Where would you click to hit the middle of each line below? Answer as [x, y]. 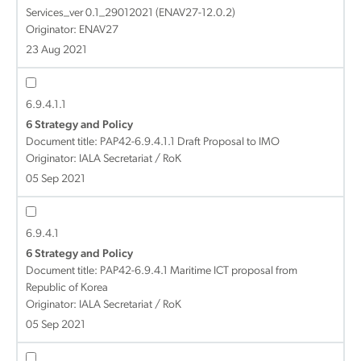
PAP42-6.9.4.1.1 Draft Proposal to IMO [190, 142]
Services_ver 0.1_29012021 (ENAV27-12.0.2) [131, 13]
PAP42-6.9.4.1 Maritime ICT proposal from [199, 271]
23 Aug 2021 [56, 50]
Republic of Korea [67, 288]
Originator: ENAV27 [72, 30]
